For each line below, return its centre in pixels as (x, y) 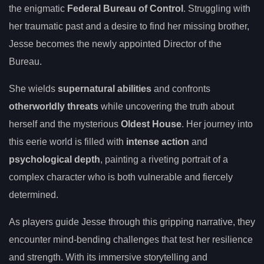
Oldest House (151, 124)
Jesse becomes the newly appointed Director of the (115, 44)
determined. (34, 195)
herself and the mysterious (65, 124)
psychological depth (55, 160)
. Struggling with (217, 9)
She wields (33, 89)
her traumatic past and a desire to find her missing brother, (129, 27)
